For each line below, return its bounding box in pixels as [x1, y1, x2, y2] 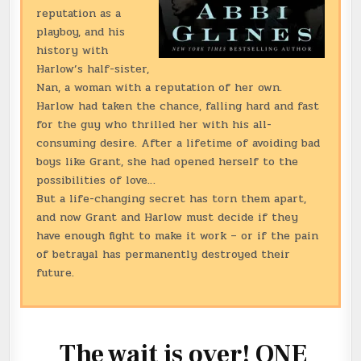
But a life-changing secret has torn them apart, [36, 189, 306, 207]
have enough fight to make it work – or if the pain [36, 226, 318, 244]
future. [36, 263, 74, 281]
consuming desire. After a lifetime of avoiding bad [36, 134, 320, 151]
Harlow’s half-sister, [36, 60, 149, 77]
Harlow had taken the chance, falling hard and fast [36, 97, 319, 114]
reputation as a [36, 4, 121, 22]
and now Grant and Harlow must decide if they [36, 208, 298, 226]
